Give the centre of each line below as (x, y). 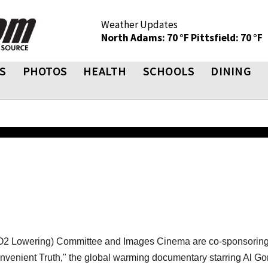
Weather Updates (139, 25)
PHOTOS (45, 71)
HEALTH (105, 71)
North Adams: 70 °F (146, 38)
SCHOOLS (169, 71)
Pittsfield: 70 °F (227, 38)
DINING (231, 71)
